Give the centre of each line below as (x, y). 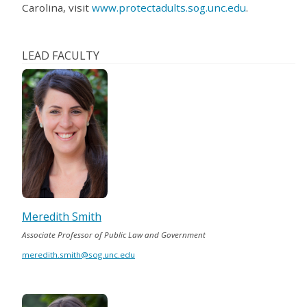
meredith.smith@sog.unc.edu (78, 254)
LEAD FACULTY (61, 56)
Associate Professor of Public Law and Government (114, 234)
